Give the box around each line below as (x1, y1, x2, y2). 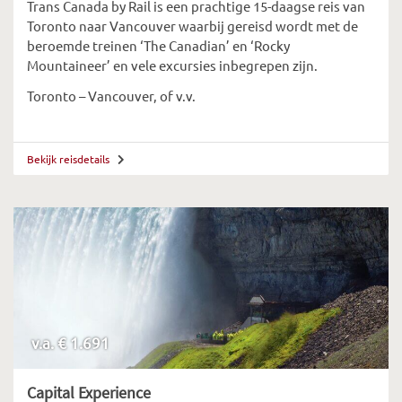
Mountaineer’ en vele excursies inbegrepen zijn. (27, 57, 318, 74)
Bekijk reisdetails (27, 152, 112, 166)
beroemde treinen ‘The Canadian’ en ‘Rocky (27, 37, 290, 54)
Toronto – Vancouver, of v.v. (27, 87, 196, 104)
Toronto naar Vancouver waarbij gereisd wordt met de (27, 17, 358, 34)
